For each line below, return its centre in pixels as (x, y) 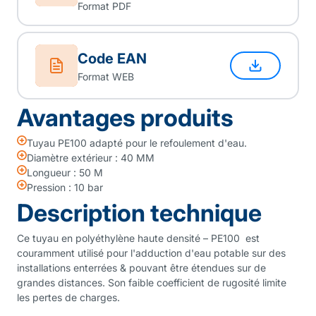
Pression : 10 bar (65, 187)
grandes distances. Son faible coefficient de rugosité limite (152, 282)
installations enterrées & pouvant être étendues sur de (141, 268)
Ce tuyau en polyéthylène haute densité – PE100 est (138, 238)
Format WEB (106, 76)
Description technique (139, 213)
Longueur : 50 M (65, 172)
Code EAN (112, 58)
